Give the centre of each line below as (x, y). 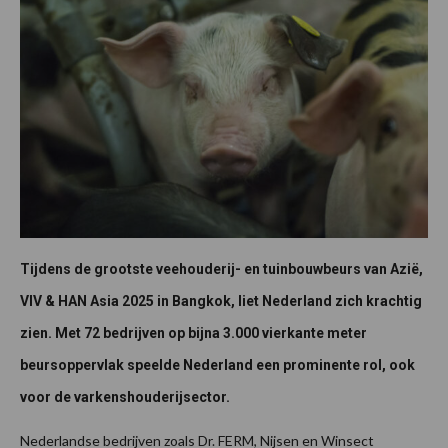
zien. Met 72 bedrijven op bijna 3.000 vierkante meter (193, 333)
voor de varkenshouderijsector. (125, 397)
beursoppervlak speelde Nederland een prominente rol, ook (217, 365)
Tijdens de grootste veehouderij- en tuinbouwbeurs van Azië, (221, 269)
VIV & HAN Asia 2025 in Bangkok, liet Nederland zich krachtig (221, 301)
